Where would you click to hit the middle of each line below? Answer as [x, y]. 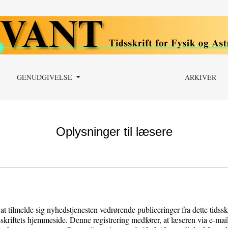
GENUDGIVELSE [45, 77]
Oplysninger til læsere [114, 132]
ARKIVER [201, 77]
